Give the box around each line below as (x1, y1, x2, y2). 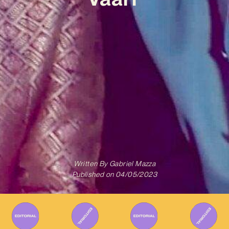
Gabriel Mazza (107, 159, 156, 168)
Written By (73, 159, 108, 168)
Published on (72, 170, 114, 179)
